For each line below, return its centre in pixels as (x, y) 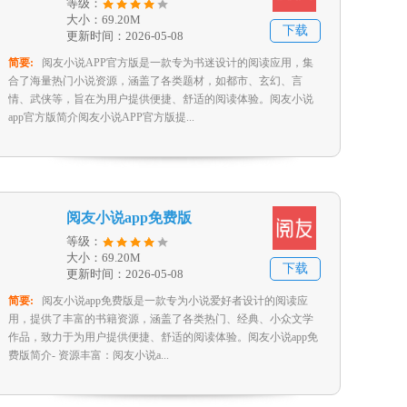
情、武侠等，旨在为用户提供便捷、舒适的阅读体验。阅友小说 (161, 99)
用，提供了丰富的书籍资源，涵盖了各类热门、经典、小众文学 (161, 319)
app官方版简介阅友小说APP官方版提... (101, 117)
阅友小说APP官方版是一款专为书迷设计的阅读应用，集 (178, 63)
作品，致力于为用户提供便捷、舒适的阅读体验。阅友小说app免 (163, 337)
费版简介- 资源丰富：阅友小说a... (89, 355)
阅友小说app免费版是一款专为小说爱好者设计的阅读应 (175, 301)
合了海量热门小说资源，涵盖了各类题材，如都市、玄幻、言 (155, 81)
